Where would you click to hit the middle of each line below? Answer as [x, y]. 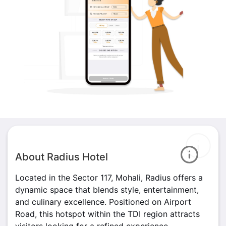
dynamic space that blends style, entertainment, [107, 190]
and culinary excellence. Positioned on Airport [103, 202]
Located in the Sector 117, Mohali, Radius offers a [109, 178]
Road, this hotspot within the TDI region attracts [107, 214]
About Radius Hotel [62, 157]
